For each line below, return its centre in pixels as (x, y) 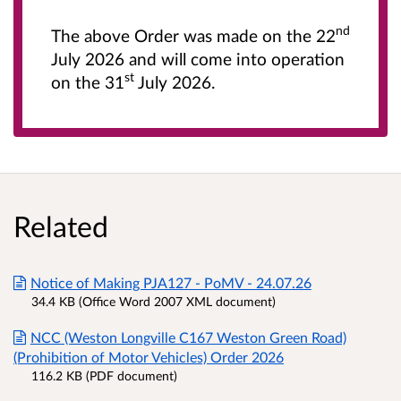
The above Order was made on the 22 (193, 35)
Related (61, 226)
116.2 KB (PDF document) (104, 375)
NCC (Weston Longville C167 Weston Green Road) (188, 337)
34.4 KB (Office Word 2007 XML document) (154, 301)
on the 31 (88, 81)
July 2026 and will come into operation (198, 58)
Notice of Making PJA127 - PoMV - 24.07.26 (171, 282)
